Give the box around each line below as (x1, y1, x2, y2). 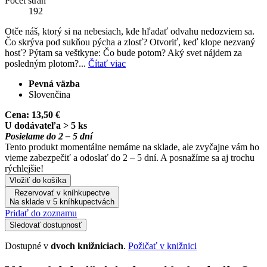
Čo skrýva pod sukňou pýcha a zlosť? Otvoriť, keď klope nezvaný (5, 36, 255, 47)
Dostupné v (5, 240, 51, 251)
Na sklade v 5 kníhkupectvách (10, 197, 114, 206)
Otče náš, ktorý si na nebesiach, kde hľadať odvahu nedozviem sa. (5, 26, 254, 36)
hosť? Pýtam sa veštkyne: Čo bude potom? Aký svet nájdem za (5, 47, 242, 58)
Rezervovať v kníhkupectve (14, 188, 110, 197)
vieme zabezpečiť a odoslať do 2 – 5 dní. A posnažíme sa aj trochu (5, 152, 254, 163)
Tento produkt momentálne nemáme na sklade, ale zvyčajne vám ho (5, 141, 259, 152)
